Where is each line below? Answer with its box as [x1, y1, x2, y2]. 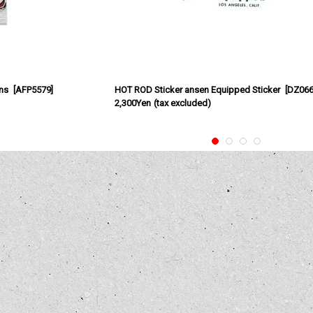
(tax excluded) [153, 97, 211, 108]
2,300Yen [115, 97, 152, 108]
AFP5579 [15, 84, 51, 95]
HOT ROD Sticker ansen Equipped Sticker [115, 84, 281, 95]
